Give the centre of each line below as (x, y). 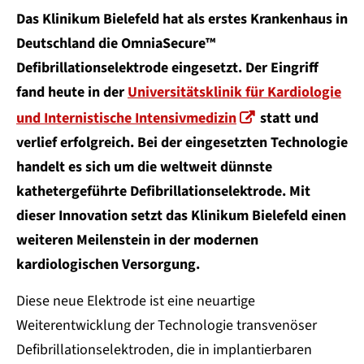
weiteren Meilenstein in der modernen (137, 240)
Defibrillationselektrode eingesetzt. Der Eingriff (167, 68)
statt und (288, 119)
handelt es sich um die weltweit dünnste (144, 167)
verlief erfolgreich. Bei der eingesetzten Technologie (182, 143)
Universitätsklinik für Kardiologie (234, 93)
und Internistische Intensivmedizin (126, 119)
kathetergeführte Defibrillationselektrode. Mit (163, 192)
